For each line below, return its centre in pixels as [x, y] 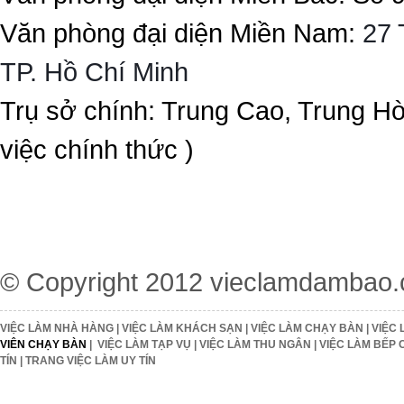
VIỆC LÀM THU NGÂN [255, 344]
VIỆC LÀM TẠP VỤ [144, 344]
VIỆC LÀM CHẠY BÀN [307, 328]
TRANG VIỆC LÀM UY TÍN [91, 360]
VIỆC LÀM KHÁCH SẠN [182, 328]
